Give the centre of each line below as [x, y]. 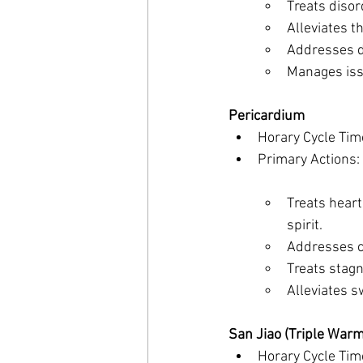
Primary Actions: [309, 160]
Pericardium [267, 116]
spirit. [305, 226]
